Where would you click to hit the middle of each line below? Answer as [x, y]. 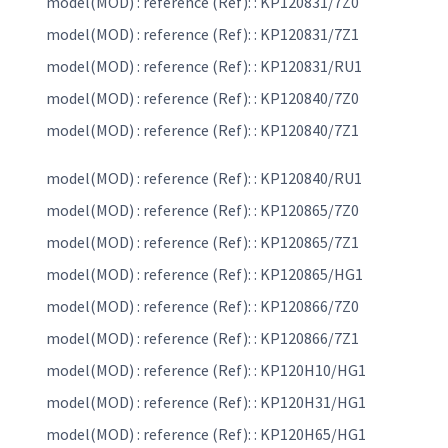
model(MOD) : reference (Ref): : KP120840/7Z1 [202, 130]
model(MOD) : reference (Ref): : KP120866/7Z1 [202, 338]
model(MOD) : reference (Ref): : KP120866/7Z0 [202, 306]
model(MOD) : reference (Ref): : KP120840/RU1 [204, 178]
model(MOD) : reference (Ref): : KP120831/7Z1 [202, 34]
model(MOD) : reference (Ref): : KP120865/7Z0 [202, 210]
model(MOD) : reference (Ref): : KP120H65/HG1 [206, 434]
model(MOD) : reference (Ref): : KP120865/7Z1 [202, 242]
